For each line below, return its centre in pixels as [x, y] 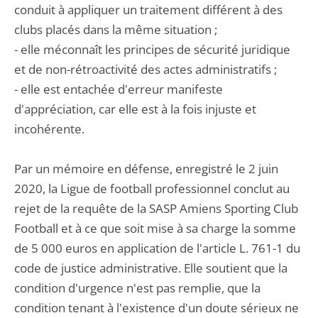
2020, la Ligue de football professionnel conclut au [152, 188]
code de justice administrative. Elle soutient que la [151, 268]
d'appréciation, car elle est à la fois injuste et [135, 109]
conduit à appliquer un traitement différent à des [148, 10]
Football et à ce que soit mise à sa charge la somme [155, 228]
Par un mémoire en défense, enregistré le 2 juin [146, 169]
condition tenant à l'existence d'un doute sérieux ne [157, 308]
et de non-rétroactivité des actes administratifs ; [146, 69]
